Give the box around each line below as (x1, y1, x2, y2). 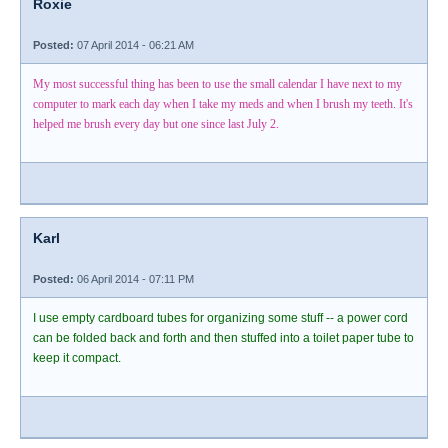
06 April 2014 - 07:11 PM (74, 273, 194, 285)
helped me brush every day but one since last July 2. (33, 117, 279, 131)
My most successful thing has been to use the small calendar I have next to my (33, 77, 402, 91)
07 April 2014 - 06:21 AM (74, 39, 194, 51)
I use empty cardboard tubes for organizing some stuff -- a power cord (33, 311, 408, 325)
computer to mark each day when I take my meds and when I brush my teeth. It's (33, 97, 413, 111)
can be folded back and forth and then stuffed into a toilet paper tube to (33, 331, 414, 345)
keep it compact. (33, 351, 121, 365)
